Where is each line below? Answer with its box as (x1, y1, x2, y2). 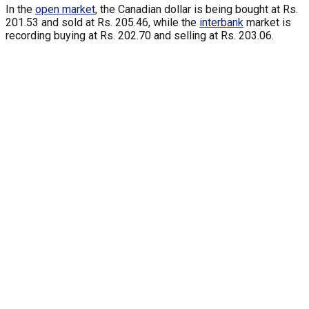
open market (35, 2, 95, 16)
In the (6, 2, 35, 16)
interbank (199, 15, 243, 29)
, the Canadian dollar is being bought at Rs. (95, 2, 298, 16)
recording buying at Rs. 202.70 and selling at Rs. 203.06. (6, 28, 274, 42)
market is (243, 15, 291, 29)
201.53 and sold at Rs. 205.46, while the (6, 15, 199, 29)
